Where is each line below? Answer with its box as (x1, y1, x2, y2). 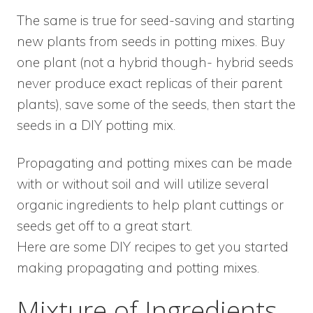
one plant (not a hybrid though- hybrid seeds (17, 54, 293, 71)
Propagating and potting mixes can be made (17, 154, 292, 172)
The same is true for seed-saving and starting (17, 12, 295, 29)
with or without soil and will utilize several (17, 175, 269, 193)
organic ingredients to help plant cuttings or (17, 196, 284, 214)
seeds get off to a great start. (17, 217, 192, 235)
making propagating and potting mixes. (17, 259, 259, 277)
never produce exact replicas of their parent (17, 75, 282, 92)
